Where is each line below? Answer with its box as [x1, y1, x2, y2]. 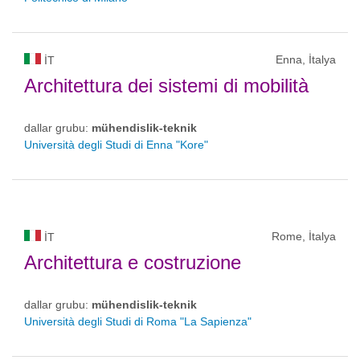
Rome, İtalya [272, 230, 336, 243]
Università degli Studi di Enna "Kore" [24, 138, 208, 151]
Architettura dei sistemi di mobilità [24, 75, 309, 96]
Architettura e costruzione [24, 252, 241, 273]
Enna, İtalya [276, 53, 336, 66]
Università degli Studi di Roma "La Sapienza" [24, 315, 252, 328]
